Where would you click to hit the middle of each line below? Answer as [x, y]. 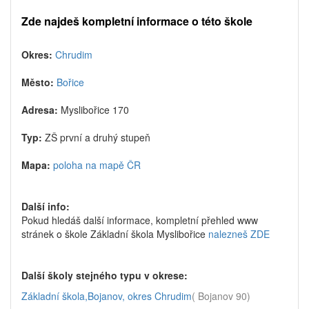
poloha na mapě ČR [97, 165]
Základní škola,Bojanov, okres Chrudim [107, 296]
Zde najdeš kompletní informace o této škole [137, 21]
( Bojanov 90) [221, 296]
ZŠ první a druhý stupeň [98, 137]
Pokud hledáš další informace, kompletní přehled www [140, 220]
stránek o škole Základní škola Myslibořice [115, 234]
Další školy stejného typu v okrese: [104, 275]
